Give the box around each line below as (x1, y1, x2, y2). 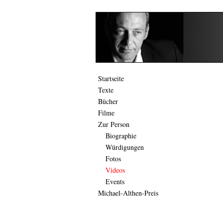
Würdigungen (106, 142, 144, 152)
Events (106, 177, 124, 186)
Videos (106, 165, 125, 175)
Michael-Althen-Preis (98, 188, 158, 198)
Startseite (98, 74, 124, 83)
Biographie (106, 131, 136, 140)
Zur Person (98, 119, 129, 129)
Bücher (98, 97, 118, 106)
